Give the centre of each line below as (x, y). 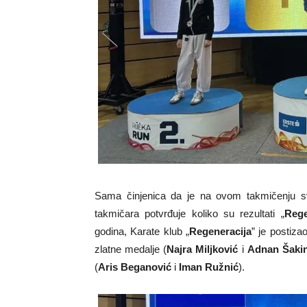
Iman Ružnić (209, 267)
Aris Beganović (135, 267)
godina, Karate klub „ (142, 231)
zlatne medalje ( (131, 249)
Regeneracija (220, 231)
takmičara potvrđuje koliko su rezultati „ (189, 213)
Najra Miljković (202, 249)
